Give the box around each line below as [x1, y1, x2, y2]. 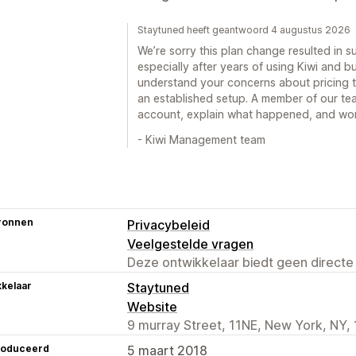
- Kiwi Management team [137, 132, 265, 146]
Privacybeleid [127, 216, 210, 233]
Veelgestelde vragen [127, 235, 253, 252]
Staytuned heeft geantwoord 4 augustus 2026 [137, 23, 350, 36]
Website [127, 298, 177, 315]
